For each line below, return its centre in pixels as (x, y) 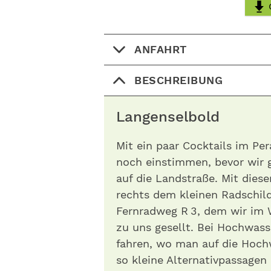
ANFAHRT (161, 49)
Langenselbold (168, 117)
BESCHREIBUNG (178, 80)
